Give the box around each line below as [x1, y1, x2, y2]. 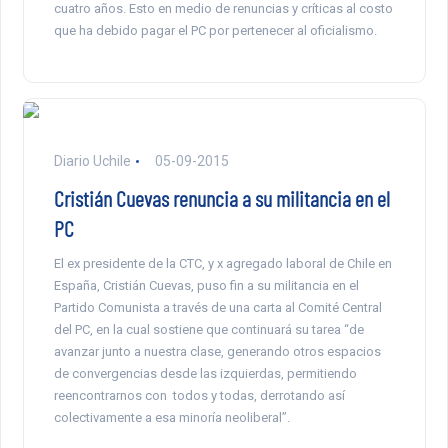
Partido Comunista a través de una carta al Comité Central [53, 300, 382, 316]
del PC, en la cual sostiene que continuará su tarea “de [53, 322, 364, 338]
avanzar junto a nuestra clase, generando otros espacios [53, 344, 381, 360]
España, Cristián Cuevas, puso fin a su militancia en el [53, 278, 359, 294]
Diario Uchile [53, 153, 131, 170]
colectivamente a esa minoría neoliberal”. [53, 410, 290, 426]
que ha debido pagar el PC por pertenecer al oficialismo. [53, 23, 377, 39]
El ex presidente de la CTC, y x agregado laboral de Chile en [53, 256, 392, 272]
